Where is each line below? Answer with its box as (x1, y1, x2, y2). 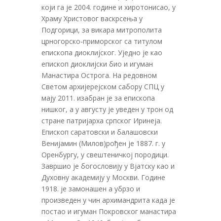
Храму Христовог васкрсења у (41, 13, 143, 23)
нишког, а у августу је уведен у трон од (41, 104, 173, 114)
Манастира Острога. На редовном (41, 70, 157, 80)
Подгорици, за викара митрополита (41, 25, 162, 35)
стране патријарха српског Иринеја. (41, 115, 162, 125)
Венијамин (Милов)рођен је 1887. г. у (41, 138, 165, 148)
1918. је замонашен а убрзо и (41, 184, 140, 193)
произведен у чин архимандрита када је (41, 195, 175, 205)
